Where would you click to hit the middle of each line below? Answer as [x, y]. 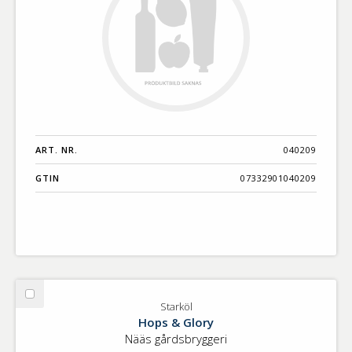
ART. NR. [57, 150]
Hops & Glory [176, 323]
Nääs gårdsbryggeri [176, 339]
